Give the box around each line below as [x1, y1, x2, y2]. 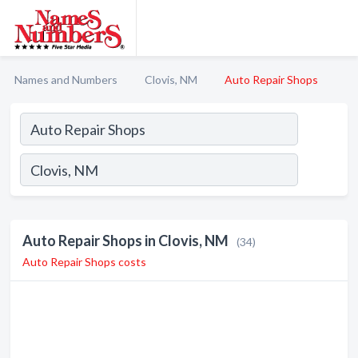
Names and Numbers [14, 73, 117, 86]
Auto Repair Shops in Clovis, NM [22, 232, 229, 249]
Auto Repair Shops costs [22, 255, 146, 268]
